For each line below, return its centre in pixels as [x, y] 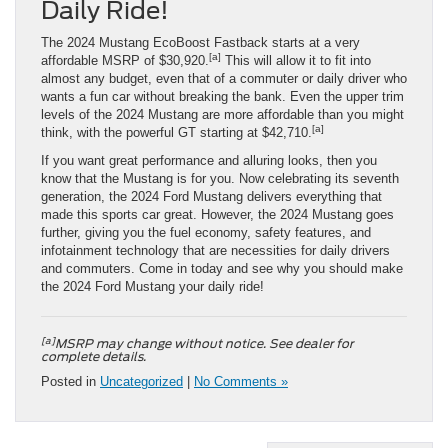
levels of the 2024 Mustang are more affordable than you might [222, 115]
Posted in [70, 382]
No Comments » [241, 382]
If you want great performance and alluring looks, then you [209, 161]
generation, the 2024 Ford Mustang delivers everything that [211, 197]
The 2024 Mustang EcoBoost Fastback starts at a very [200, 43]
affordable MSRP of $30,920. [125, 61]
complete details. [93, 357]
